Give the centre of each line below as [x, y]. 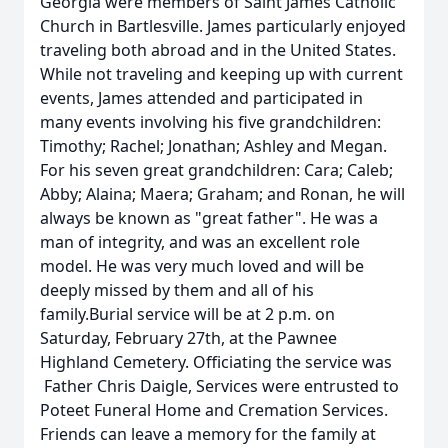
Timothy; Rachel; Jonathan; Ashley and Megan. [213, 146]
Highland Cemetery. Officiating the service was [216, 362]
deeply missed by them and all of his [177, 290]
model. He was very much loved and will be [202, 266]
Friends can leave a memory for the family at [208, 434]
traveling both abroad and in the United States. [218, 50]
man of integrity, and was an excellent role [200, 242]
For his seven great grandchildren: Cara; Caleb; [216, 170]
